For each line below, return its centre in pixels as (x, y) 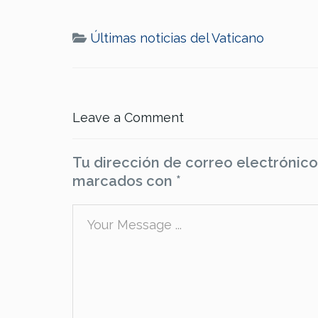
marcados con (124, 181)
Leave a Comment (128, 118)
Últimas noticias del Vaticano (177, 38)
